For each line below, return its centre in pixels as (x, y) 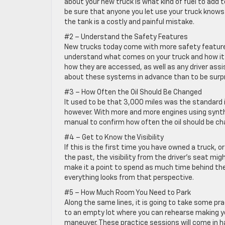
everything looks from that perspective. (129, 178)
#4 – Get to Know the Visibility (114, 138)
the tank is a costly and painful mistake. (129, 22)
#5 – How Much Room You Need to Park (128, 193)
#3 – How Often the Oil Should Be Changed (133, 92)
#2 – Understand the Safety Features (126, 37)
